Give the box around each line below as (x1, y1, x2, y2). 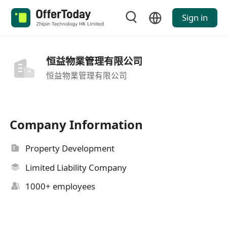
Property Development (25, 142, 115, 155)
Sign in (181, 12, 208, 24)
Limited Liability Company (25, 161, 127, 173)
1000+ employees (25, 180, 96, 193)
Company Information (10, 116, 143, 133)
